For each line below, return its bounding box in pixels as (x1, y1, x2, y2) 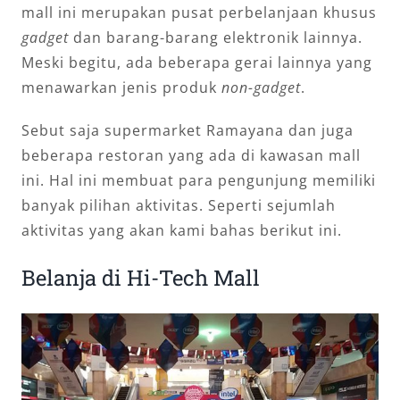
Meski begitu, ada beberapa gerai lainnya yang (21, 53, 372, 73)
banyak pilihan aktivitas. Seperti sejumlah (21, 196, 336, 216)
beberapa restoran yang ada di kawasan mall (21, 146, 361, 166)
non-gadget (221, 78, 301, 98)
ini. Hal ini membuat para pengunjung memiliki (21, 171, 376, 191)
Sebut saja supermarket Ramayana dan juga (21, 121, 354, 141)
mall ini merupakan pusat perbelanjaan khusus (21, 3, 377, 23)
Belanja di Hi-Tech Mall (21, 263, 260, 293)
